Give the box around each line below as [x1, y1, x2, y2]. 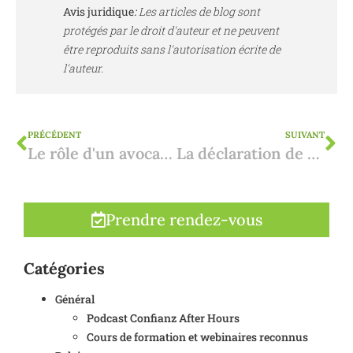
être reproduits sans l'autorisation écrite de [63, 41, 281, 57]
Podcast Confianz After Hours [87, 310, 240, 325]
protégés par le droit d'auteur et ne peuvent [63, 22, 279, 38]
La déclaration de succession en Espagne [307, 143, 320, 163]
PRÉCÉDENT [28, 128, 81, 140]
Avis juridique [63, 3, 134, 19]
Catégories [24, 258, 105, 278]
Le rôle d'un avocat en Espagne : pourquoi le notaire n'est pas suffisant [160, 143, 173, 163]
